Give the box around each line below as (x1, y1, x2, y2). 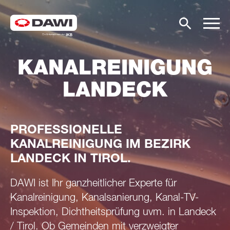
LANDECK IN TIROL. (10, 154, 131, 166)
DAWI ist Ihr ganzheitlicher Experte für (10, 179, 177, 189)
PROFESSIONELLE (10, 125, 122, 137)
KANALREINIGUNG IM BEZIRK (10, 139, 190, 151)
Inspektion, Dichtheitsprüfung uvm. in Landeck (10, 208, 216, 218)
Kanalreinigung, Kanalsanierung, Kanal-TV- (10, 194, 199, 204)
